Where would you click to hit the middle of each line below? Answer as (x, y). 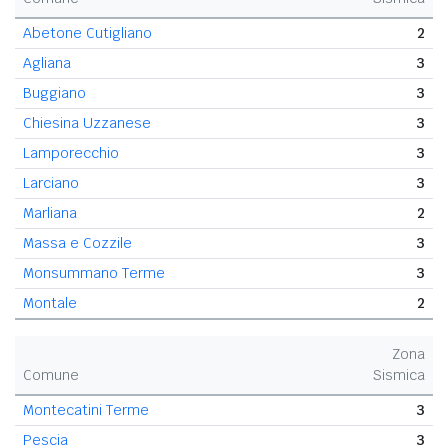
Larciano (51, 182)
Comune (51, 374)
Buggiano (54, 92)
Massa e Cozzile (77, 242)
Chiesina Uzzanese (87, 122)
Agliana (47, 62)
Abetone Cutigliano (87, 32)
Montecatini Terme (86, 409)
